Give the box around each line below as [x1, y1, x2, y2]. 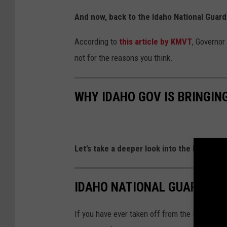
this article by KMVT [119, 36, 192, 47]
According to [74, 36, 119, 47]
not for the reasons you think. [74, 53, 173, 63]
